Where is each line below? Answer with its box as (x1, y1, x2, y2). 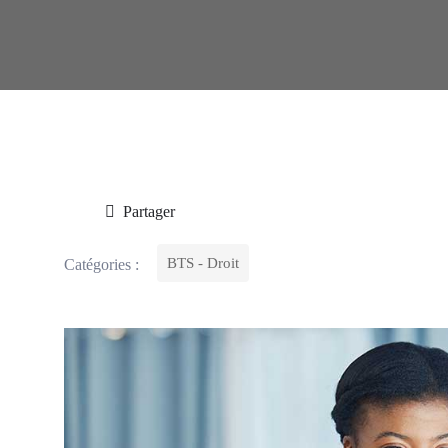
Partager (123, 203, 175, 220)
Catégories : (64, 255, 139, 273)
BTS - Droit (167, 255, 239, 271)
